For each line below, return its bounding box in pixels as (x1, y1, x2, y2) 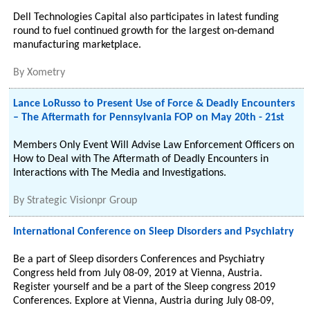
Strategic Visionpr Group (27, 195, 138, 206)
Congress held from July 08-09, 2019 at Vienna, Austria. (13, 268, 263, 279)
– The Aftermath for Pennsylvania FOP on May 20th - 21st (13, 112, 285, 123)
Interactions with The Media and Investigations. (13, 167, 227, 179)
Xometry (27, 67, 66, 78)
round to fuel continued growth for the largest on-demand (13, 26, 275, 37)
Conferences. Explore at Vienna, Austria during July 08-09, (13, 295, 275, 307)
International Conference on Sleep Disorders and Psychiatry (13, 226, 295, 237)
